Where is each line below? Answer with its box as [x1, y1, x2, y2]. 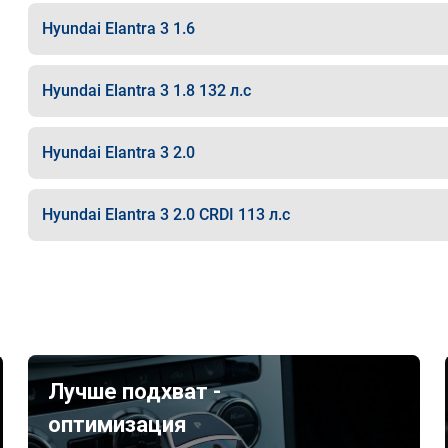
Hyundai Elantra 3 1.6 [41, 19, 195, 38]
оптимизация [48, 412, 188, 437]
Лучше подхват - [48, 379, 222, 404]
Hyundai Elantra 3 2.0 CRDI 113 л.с [41, 205, 290, 224]
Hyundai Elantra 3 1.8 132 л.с [41, 81, 251, 100]
